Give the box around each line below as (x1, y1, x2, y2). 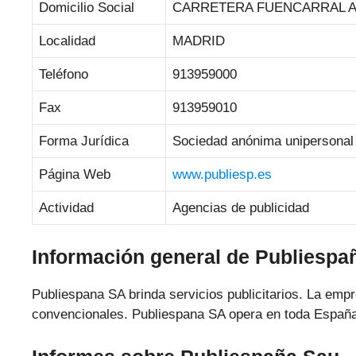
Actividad (39, 199, 94, 215)
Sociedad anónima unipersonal (172, 133, 354, 149)
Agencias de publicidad (172, 199, 309, 215)
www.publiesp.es (172, 166, 272, 182)
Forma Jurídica (39, 133, 129, 149)
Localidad (39, 33, 95, 48)
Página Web (39, 166, 110, 182)
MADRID (172, 33, 225, 48)
